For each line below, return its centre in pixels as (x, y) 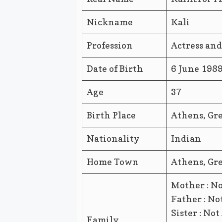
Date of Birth (115, 68)
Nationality (113, 138)
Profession (110, 45)
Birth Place (111, 115)
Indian (186, 138)
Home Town (112, 162)
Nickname (110, 22)
